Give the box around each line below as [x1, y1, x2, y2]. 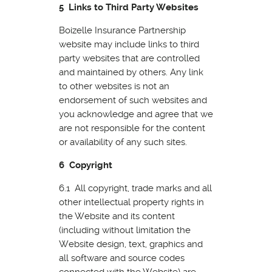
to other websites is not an [58, 80, 169, 92]
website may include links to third [58, 38, 199, 50]
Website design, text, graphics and [58, 238, 203, 250]
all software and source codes [58, 252, 185, 263]
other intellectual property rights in [58, 196, 204, 208]
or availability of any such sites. [58, 136, 187, 148]
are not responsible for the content [58, 122, 205, 134]
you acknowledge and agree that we [58, 108, 213, 120]
